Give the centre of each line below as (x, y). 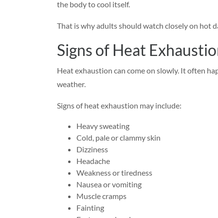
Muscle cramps (101, 196)
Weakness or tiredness (114, 173)
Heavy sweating (103, 126)
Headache (93, 161)
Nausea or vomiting (109, 184)
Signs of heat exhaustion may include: (119, 105)
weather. (71, 84)
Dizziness (92, 149)
